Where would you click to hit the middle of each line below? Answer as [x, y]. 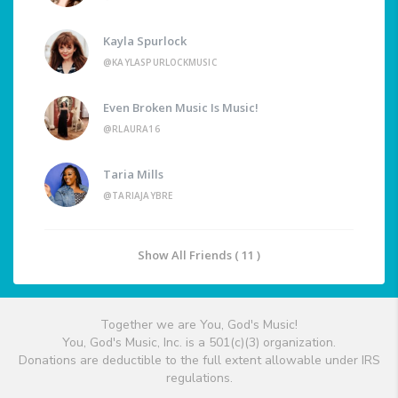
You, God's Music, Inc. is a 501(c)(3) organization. [199, 343]
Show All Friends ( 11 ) [199, 255]
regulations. [199, 378]
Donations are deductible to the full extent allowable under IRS [199, 361]
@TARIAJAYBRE [138, 196]
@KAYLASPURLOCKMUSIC [160, 63]
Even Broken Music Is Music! [181, 108]
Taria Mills [133, 175]
